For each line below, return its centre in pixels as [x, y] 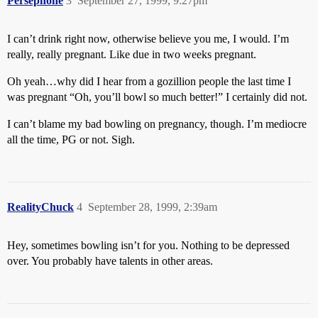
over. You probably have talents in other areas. [110, 261]
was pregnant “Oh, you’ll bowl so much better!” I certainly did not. [157, 97]
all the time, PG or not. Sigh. [71, 139]
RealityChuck [40, 207]
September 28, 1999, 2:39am [153, 207]
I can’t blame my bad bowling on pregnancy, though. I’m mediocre [157, 124]
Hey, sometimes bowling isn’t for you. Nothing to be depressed [148, 245]
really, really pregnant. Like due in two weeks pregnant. [132, 54]
